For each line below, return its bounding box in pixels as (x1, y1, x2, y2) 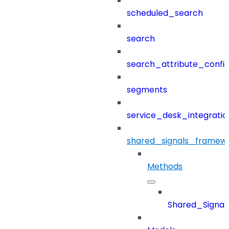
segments (127, 84, 167, 96)
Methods (147, 161, 182, 173)
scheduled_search (127, 7, 203, 19)
